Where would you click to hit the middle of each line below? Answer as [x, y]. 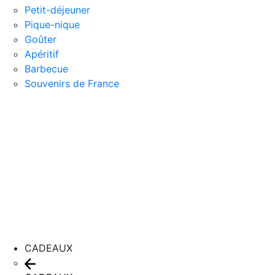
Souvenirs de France [72, 83]
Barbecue [46, 69]
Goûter [41, 39]
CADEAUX [48, 248]
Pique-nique [52, 25]
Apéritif [42, 54]
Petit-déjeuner [57, 10]
